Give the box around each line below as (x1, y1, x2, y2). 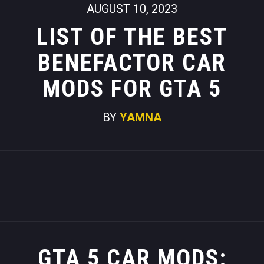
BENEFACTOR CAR (38, 49, 226, 77)
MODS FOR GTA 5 (42, 75, 222, 103)
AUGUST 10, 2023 (87, 2, 177, 16)
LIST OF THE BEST (37, 23, 227, 51)
